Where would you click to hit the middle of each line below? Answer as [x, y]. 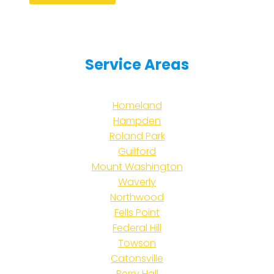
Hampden [137, 120]
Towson [137, 243]
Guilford [137, 151]
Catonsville [137, 258]
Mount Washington [137, 166]
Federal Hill [137, 228]
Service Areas [137, 64]
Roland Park [137, 136]
